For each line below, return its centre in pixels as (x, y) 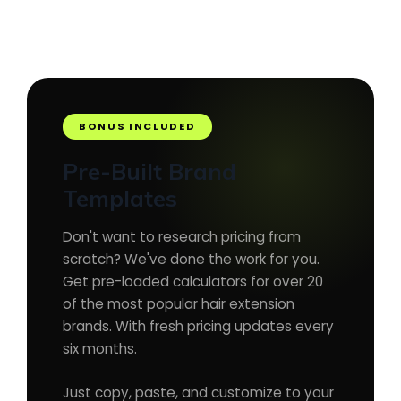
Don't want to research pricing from (182, 237)
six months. (100, 349)
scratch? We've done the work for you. (191, 259)
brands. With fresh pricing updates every (198, 326)
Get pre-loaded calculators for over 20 (193, 282)
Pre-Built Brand (149, 171)
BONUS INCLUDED (137, 126)
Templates (120, 198)
